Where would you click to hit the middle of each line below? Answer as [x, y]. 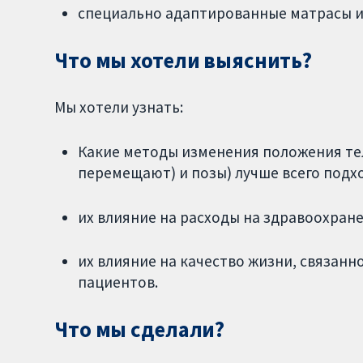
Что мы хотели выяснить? [184, 61]
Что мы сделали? [140, 330]
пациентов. [117, 282]
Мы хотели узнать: [119, 107]
